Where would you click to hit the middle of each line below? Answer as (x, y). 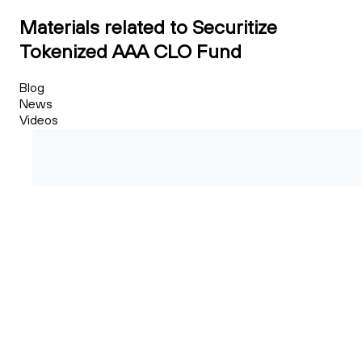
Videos (39, 119)
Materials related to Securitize (148, 26)
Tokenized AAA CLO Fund (130, 51)
